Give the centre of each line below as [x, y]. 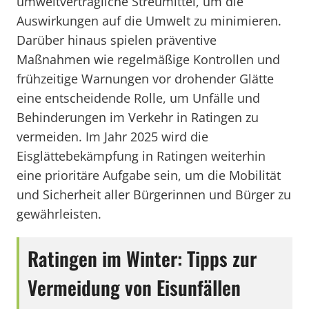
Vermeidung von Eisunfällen [134, 287]
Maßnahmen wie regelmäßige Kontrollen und [148, 59]
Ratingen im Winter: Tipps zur [142, 258]
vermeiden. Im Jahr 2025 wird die [112, 137]
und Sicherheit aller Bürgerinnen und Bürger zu [154, 195]
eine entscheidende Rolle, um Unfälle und [138, 98]
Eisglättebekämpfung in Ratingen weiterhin [141, 156]
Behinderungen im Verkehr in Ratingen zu [138, 117]
